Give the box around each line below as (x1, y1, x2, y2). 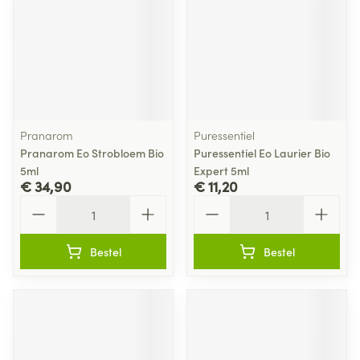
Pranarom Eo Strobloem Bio (20, 145, 164, 161)
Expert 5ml (194, 162, 249, 178)
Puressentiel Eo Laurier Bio (194, 145, 330, 161)
